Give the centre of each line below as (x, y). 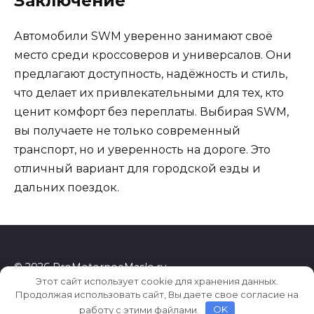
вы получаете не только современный (127, 131)
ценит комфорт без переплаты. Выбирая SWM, (151, 112)
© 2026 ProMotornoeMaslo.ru (90, 267)
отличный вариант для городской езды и (137, 169)
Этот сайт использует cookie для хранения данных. (157, 281)
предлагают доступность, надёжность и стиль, (151, 74)
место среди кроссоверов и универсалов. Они (153, 55)
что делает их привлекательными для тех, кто (149, 93)
